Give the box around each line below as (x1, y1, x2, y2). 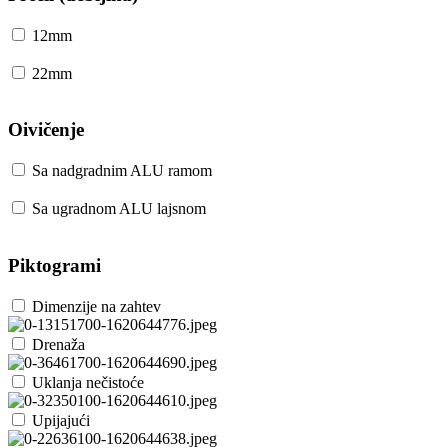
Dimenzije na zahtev (32, 297, 161, 315)
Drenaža (32, 335, 85, 353)
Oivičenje (8, 119, 84, 141)
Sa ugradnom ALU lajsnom (32, 200, 206, 218)
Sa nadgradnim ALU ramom (32, 162, 212, 180)
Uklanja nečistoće (32, 373, 144, 391)
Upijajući (32, 411, 90, 429)
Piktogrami (8, 254, 101, 276)
